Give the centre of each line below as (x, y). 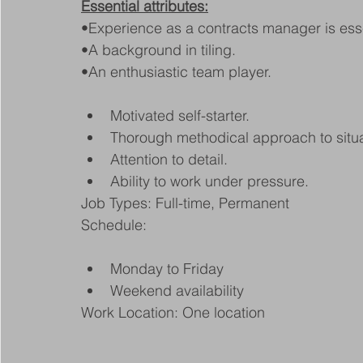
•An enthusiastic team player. (176, 72)
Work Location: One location (173, 312)
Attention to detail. (169, 159)
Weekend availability (177, 290)
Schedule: (114, 225)
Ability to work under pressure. (209, 181)
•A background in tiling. (158, 50)
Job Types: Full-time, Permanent (185, 203)
